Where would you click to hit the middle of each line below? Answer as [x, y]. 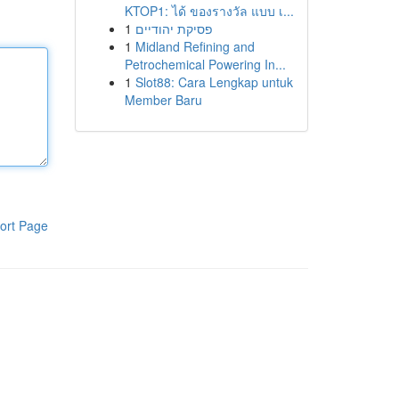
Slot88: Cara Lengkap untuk [214, 82]
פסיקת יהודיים [174, 28]
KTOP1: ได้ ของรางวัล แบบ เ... [209, 11]
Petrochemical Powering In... [205, 64]
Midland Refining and [195, 46]
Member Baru [163, 100]
